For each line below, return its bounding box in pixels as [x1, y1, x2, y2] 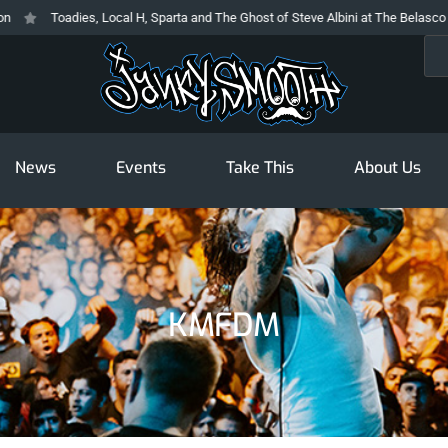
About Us [353, 157, 421, 179]
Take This [225, 157, 294, 179]
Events [115, 157, 166, 179]
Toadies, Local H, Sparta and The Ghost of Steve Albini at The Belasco [19, 10, 415, 25]
